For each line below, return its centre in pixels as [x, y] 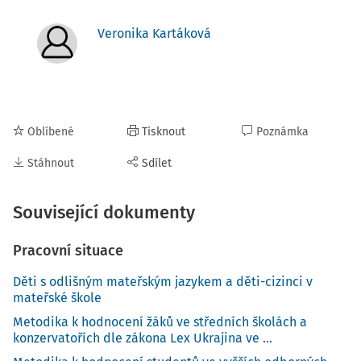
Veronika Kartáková [154, 33]
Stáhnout [51, 163]
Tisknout [164, 132]
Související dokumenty [104, 212]
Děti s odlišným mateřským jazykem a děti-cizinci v [163, 282]
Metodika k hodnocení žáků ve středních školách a [160, 322]
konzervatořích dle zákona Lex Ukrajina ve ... [143, 338]
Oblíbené [51, 132]
